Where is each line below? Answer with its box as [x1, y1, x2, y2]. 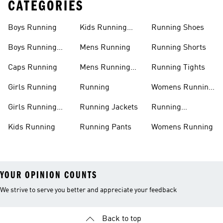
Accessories [151, 115, 194, 123]
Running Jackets [80, 104, 138, 111]
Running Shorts [151, 44, 206, 52]
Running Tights [151, 64, 205, 72]
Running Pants [80, 123, 131, 131]
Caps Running [8, 64, 57, 72]
